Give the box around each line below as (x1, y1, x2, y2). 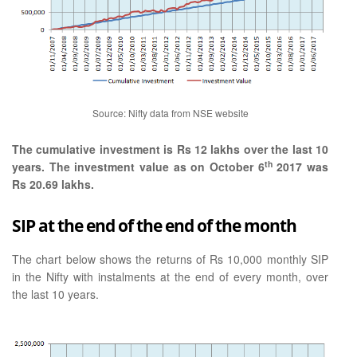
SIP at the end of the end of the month (12, 214, 296, 237)
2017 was (272, 159, 329, 175)
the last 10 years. (12, 286, 99, 303)
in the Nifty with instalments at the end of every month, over (12, 269, 329, 285)
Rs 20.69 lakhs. (12, 176, 94, 193)
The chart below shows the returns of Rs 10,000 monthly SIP (12, 251, 329, 268)
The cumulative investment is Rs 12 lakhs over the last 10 (12, 141, 329, 158)
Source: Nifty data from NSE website (92, 106, 249, 120)
